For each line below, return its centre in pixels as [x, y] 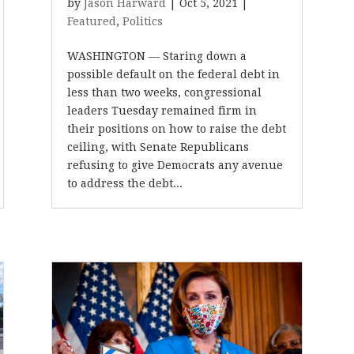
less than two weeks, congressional [164, 92]
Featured [91, 21]
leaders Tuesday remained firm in [162, 111]
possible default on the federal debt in [173, 74]
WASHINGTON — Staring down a [156, 56]
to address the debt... [124, 183]
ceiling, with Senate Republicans [158, 147]
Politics [142, 21]
